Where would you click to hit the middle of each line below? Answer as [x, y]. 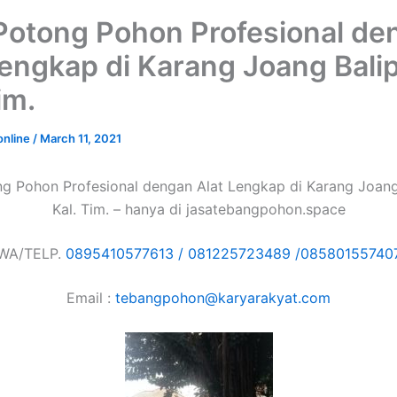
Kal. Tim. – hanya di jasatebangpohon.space [198, 209]
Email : [91, 298]
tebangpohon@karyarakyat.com [223, 298]
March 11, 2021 [81, 138]
